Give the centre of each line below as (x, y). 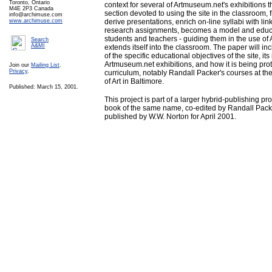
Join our (20, 65)
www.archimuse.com (36, 21)
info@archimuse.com (36, 15)
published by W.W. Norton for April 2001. (170, 117)
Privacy (18, 71)
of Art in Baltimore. (134, 81)
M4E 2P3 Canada (31, 8)
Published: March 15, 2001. (44, 87)
